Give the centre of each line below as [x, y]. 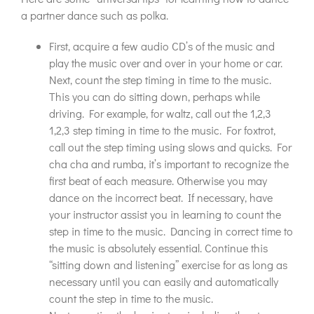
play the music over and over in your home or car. [166, 63]
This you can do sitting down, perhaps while [155, 96]
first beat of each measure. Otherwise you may [158, 180]
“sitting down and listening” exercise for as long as [168, 265]
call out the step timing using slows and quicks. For [170, 147]
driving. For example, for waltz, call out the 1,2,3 [160, 113]
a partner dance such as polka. [95, 15]
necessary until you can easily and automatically [164, 281]
